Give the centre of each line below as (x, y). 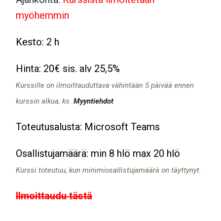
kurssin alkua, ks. (45, 101)
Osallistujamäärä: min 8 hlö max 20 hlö (98, 153)
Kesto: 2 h (37, 42)
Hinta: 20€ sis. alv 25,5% (68, 68)
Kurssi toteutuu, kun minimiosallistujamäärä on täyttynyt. (109, 170)
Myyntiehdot (93, 101)
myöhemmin (42, 15)
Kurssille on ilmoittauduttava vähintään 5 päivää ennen (105, 85)
